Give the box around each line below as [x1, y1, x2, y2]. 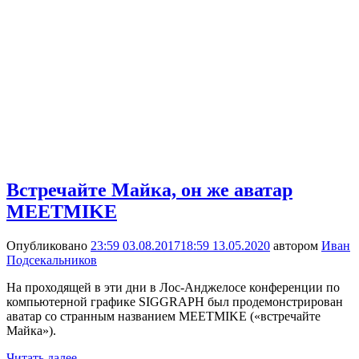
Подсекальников [6, 252, 97, 267]
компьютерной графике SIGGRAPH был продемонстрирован [6, 294, 343, 309]
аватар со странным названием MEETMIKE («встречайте [6, 309, 321, 323]
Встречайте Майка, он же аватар [6, 179, 292, 200]
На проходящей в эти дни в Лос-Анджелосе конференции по [6, 280, 340, 294]
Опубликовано [6, 238, 91, 252]
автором [270, 238, 321, 252]
